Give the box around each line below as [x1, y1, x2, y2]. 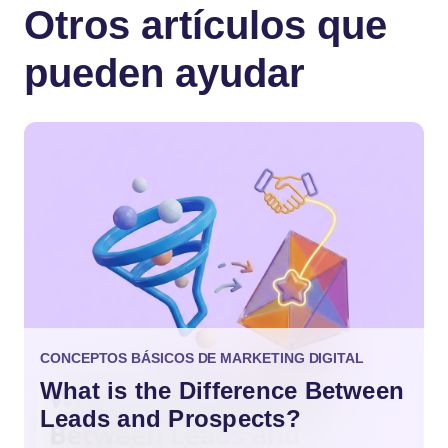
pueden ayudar [24, 51, 305, 96]
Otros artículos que [24, 3, 387, 48]
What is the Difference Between [40, 376, 405, 404]
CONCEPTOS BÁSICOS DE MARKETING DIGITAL [40, 349, 364, 366]
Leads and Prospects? [40, 404, 301, 432]
